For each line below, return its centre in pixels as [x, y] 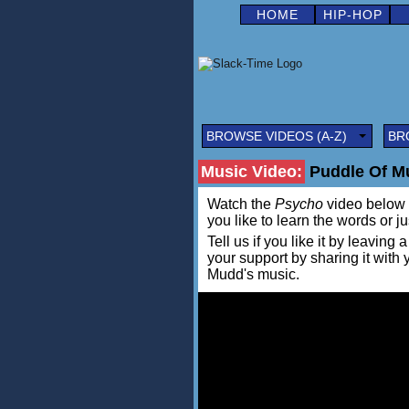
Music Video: [252, 172]
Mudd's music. [253, 274]
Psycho [299, 204]
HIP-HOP [352, 15]
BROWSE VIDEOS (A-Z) [277, 136]
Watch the [241, 204]
